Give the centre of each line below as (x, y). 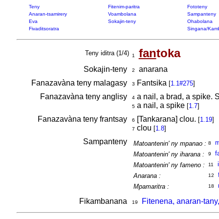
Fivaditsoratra (44, 29)
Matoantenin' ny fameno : (169, 165)
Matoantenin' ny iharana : (169, 154)
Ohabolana (200, 21)
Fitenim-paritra (124, 7)
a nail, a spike (161, 105)
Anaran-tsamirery (48, 14)
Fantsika (152, 83)
